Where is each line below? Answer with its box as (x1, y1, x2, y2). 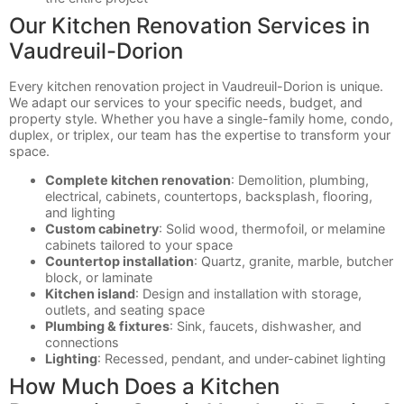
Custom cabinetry (45, 220, 159, 236)
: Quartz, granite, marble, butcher (194, 252, 393, 269)
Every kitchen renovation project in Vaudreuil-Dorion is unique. (9, 78, 383, 94)
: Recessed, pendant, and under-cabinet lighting (97, 350, 386, 366)
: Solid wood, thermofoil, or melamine (159, 220, 385, 236)
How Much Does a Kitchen (9, 372, 280, 399)
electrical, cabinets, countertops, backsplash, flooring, (45, 188, 372, 204)
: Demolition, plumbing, (231, 171, 369, 188)
